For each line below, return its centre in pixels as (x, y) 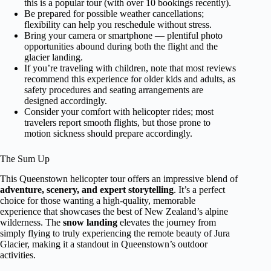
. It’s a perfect (199, 190)
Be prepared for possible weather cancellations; (114, 14)
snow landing (90, 223)
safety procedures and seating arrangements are (114, 90)
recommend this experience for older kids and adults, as (130, 79)
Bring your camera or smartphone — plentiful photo (123, 36)
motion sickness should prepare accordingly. (108, 134)
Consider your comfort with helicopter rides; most (119, 112)
